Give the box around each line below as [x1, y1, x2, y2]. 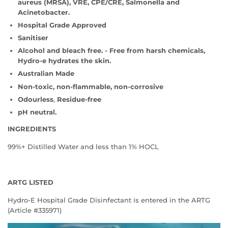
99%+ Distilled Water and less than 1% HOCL [8, 142, 159, 151]
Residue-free [55, 95, 101, 103]
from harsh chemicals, [125, 46, 205, 55]
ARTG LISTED [8, 178, 53, 186]
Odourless [18, 95, 53, 103]
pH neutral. [18, 107, 56, 116]
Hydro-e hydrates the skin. [18, 56, 111, 65]
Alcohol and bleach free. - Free [18, 46, 125, 55]
